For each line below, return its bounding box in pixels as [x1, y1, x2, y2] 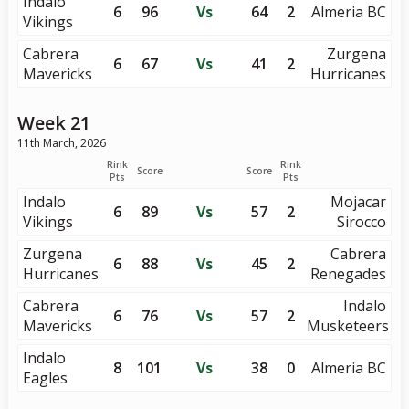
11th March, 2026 [16, 135, 106, 151]
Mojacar [330, 192, 387, 212]
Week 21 [16, 110, 90, 135]
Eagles [22, 368, 68, 388]
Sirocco [337, 212, 387, 232]
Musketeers [307, 316, 390, 336]
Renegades [310, 264, 387, 284]
